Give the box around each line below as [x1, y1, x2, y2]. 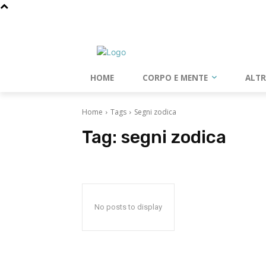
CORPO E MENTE [142, 72, 208, 83]
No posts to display [94, 202, 162, 211]
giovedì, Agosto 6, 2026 [82, 16, 153, 25]
